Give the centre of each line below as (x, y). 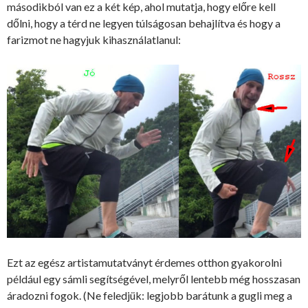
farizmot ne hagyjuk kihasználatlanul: (94, 39)
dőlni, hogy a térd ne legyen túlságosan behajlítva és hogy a (144, 23)
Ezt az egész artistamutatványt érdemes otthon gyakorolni (144, 262)
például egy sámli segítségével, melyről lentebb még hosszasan (154, 278)
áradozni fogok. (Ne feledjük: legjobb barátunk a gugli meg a (150, 295)
